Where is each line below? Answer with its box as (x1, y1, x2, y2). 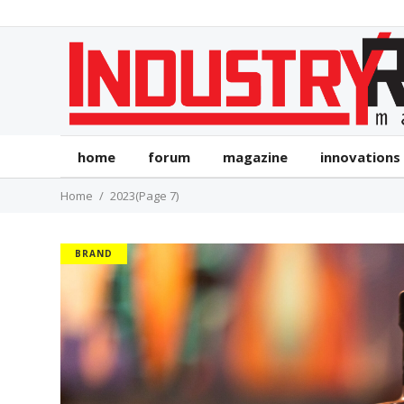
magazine (223, 147, 289, 166)
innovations (320, 147, 401, 166)
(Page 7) (135, 187, 179, 204)
